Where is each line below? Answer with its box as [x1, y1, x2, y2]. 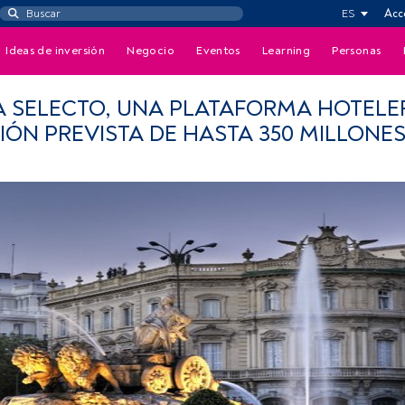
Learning [262, 43, 311, 58]
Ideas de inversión [5, 43, 106, 58]
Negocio [127, 43, 175, 58]
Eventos [196, 43, 240, 58]
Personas [332, 43, 381, 58]
